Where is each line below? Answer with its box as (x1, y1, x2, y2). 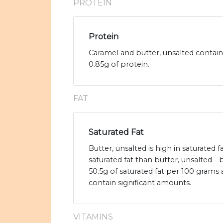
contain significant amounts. (89, 178, 191, 188)
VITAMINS (73, 212, 113, 222)
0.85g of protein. (89, 60, 149, 69)
